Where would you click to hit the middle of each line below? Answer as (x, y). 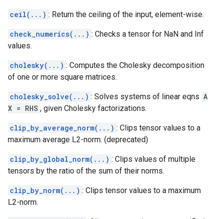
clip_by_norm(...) (45, 190)
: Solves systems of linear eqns (146, 97)
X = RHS (23, 108)
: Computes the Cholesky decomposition (135, 65)
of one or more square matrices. (62, 77)
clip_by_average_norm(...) (62, 128)
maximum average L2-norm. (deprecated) (78, 140)
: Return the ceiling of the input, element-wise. (126, 14)
